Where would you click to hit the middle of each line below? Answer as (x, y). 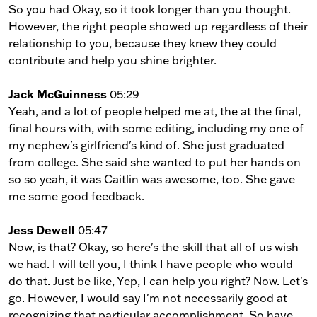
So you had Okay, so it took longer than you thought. (150, 9)
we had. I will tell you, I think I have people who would (151, 264)
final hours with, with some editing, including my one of (156, 128)
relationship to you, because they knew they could (143, 43)
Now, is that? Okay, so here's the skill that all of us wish (154, 247)
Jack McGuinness (58, 93)
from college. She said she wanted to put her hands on (155, 162)
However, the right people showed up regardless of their (158, 26)
